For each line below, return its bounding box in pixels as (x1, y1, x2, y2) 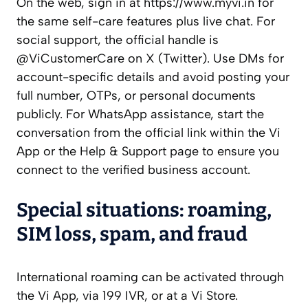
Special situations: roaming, (16, 199, 272, 222)
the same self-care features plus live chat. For (16, 14, 275, 30)
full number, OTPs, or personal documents (16, 88, 256, 104)
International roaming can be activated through (16, 269, 284, 285)
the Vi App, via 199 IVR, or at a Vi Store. (16, 288, 238, 304)
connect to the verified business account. (16, 162, 250, 178)
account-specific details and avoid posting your (16, 69, 289, 85)
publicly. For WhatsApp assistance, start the (16, 107, 264, 122)
